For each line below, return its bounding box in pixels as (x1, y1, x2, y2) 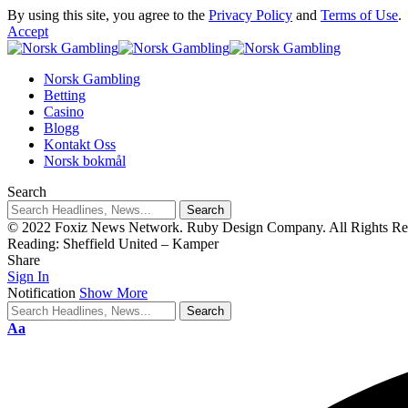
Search (7, 184, 46, 199)
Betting (44, 87, 86, 103)
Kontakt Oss (44, 137, 116, 152)
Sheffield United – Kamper (63, 236, 219, 251)
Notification (7, 285, 76, 301)
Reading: (7, 236, 59, 251)
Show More (79, 285, 148, 301)
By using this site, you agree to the (7, 7, 209, 23)
